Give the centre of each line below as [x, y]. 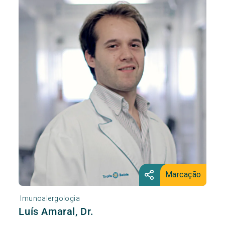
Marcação [183, 175]
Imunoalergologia [50, 199]
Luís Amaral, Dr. [56, 212]
